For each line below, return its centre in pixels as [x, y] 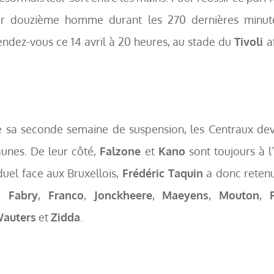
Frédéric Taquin [163, 173]
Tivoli [250, 42]
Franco [66, 195]
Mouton [239, 195]
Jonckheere [123, 195]
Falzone [120, 151]
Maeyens [186, 195]
